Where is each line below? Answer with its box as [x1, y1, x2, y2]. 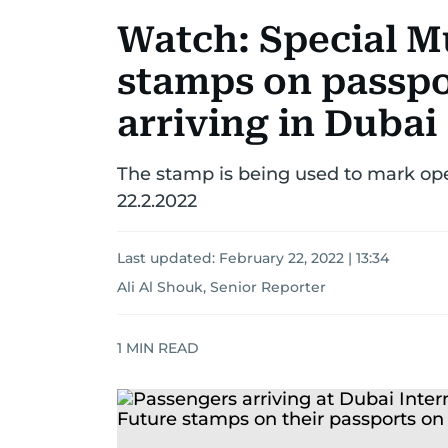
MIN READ [122, 338, 199, 357]
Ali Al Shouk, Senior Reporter [117, 278, 326, 296]
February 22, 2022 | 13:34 [219, 249, 389, 267]
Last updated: [117, 249, 219, 267]
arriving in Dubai [117, 103, 437, 145]
